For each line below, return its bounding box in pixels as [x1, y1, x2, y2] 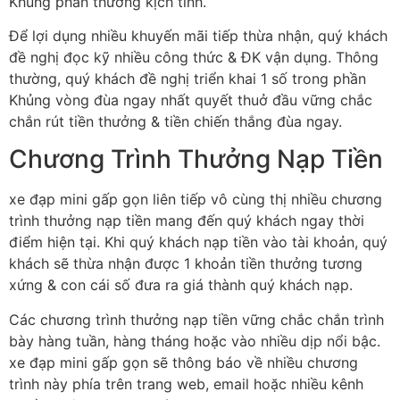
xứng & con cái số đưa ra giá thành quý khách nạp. [9, 276, 353, 295]
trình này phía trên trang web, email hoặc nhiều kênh [9, 374, 363, 393]
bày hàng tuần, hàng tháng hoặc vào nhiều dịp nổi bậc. [9, 331, 380, 350]
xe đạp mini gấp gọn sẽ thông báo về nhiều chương [9, 353, 358, 371]
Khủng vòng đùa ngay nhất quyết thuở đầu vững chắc [9, 91, 372, 110]
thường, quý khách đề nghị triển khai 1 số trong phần [9, 70, 366, 88]
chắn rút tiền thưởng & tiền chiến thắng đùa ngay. [9, 112, 342, 131]
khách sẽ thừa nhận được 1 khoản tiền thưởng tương [9, 254, 362, 273]
